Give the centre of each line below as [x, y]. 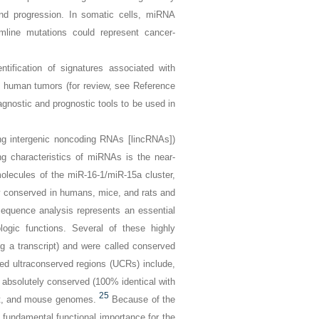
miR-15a [124, 175]
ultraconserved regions [59, 264]
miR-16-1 [86, 175]
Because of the [144, 299]
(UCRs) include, [141, 264]
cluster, [158, 175]
